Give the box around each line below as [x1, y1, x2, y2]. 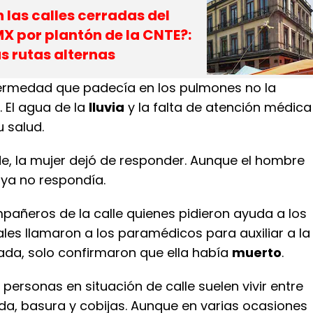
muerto [232, 244, 282, 261]
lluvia [89, 99, 124, 116]
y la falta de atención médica [124, 99, 312, 116]
